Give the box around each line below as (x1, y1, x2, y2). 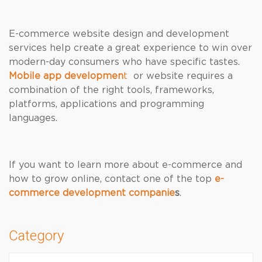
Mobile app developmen (9, 71, 123, 81)
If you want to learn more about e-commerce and (9, 160, 242, 170)
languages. (9, 113, 57, 123)
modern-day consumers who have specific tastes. (9, 57, 240, 67)
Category (9, 227, 64, 244)
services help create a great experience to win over (9, 43, 252, 53)
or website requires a (127, 71, 233, 81)
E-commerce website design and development (9, 29, 229, 39)
